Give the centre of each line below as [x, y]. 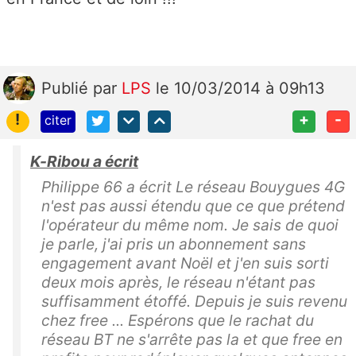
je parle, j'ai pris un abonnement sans [174, 244]
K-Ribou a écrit [84, 162]
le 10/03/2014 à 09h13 [240, 88]
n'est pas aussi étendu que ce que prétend [193, 206]
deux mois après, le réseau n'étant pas [178, 282]
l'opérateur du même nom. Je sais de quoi [190, 225]
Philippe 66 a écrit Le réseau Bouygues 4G [193, 187]
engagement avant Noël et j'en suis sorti [185, 263]
